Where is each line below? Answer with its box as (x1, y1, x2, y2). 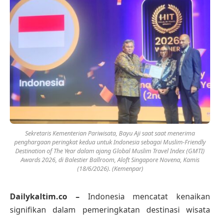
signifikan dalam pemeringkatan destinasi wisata (10, 204, 210, 215)
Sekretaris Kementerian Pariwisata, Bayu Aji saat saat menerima (25, 129, 195, 137)
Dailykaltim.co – (10, 191, 88, 202)
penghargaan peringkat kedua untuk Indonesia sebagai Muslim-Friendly (14, 137, 206, 146)
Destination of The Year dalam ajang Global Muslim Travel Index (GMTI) (15, 146, 205, 155)
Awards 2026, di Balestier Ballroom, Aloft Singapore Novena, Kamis (21, 155, 199, 164)
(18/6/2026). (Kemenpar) (77, 164, 143, 173)
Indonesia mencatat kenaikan (87, 191, 210, 202)
